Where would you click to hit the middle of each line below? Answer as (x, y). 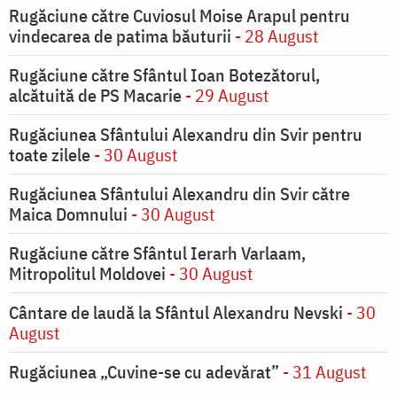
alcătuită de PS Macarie (95, 96)
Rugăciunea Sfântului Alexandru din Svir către (179, 194)
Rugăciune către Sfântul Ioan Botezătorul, (164, 75)
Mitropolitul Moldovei (87, 274)
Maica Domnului (68, 214)
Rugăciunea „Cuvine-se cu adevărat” (146, 372)
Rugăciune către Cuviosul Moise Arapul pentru (179, 16)
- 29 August (225, 96)
